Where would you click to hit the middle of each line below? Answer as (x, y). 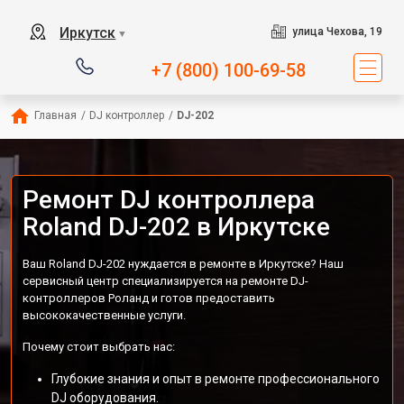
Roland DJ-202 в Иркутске (176, 227)
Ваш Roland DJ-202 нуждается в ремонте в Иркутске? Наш (183, 264)
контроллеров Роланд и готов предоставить (149, 298)
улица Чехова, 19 (337, 32)
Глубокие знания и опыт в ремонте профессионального (216, 379)
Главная (55, 115)
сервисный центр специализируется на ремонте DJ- (165, 281)
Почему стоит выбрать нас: (99, 347)
